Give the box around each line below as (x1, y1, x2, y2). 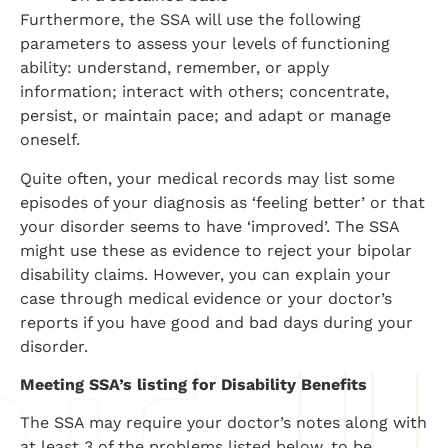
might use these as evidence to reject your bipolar (20, 240, 412, 260)
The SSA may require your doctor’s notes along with (20, 413, 427, 433)
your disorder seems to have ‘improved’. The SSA (20, 216, 399, 236)
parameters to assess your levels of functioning (20, 34, 390, 54)
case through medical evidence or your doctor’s (20, 288, 392, 308)
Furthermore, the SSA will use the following (20, 10, 361, 30)
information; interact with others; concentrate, (20, 82, 389, 102)
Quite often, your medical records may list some (20, 168, 395, 188)
